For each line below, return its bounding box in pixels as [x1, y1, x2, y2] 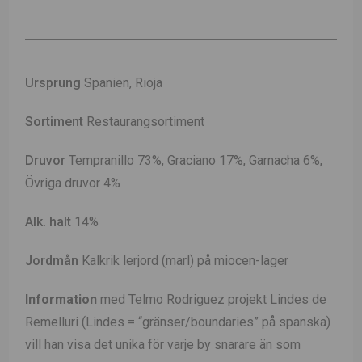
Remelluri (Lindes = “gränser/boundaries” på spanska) [25, 314, 331, 330]
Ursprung [25, 74, 82, 90]
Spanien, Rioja [81, 74, 163, 90]
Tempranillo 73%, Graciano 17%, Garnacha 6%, [65, 152, 323, 168]
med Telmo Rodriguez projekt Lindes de [100, 291, 327, 307]
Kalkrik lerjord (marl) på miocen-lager [78, 252, 289, 268]
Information [25, 291, 101, 307]
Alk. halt [25, 213, 72, 229]
